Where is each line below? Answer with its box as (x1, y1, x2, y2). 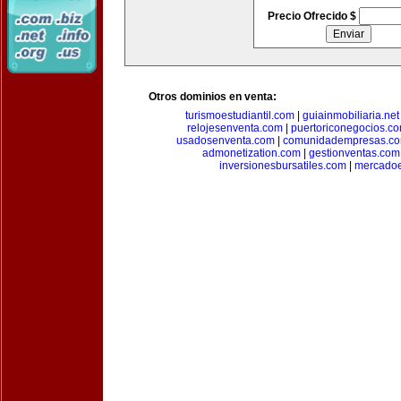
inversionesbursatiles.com (218, 159, 346, 172)
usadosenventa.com (175, 134, 275, 147)
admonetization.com (201, 147, 301, 159)
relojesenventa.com (186, 122, 283, 134)
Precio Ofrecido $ (267, 10, 359, 22)
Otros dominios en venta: (149, 90, 277, 103)
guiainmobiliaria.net (302, 109, 399, 122)
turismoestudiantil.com (184, 109, 294, 122)
